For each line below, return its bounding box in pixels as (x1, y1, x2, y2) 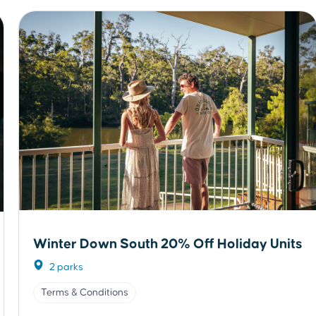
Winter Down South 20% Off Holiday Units (33, 236, 302, 251)
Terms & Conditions (41, 287, 128, 298)
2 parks (47, 262, 83, 272)
